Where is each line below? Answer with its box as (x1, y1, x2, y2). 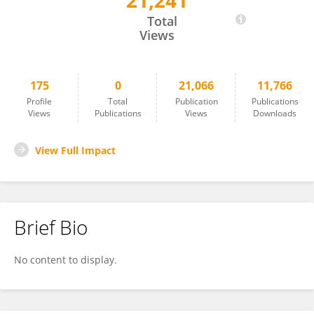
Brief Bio (14, 214, 88, 240)
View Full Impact (35, 144, 116, 157)
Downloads (253, 107, 296, 119)
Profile (27, 95, 52, 107)
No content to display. (14, 253, 117, 266)
